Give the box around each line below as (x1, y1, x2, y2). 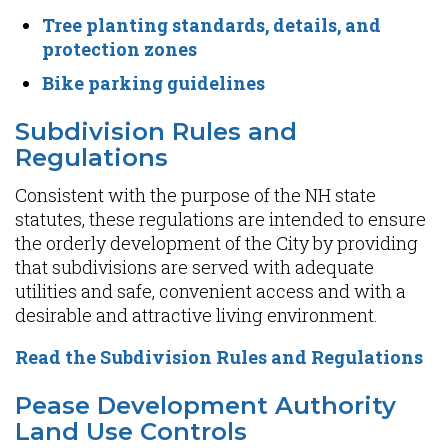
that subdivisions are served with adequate (15, 255, 374, 279)
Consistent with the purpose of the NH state (15, 183, 376, 207)
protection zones (42, 37, 197, 61)
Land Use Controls (15, 417, 247, 446)
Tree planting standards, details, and (42, 13, 381, 37)
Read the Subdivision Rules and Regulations (15, 345, 423, 369)
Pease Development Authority (15, 391, 396, 420)
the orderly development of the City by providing (15, 231, 418, 255)
